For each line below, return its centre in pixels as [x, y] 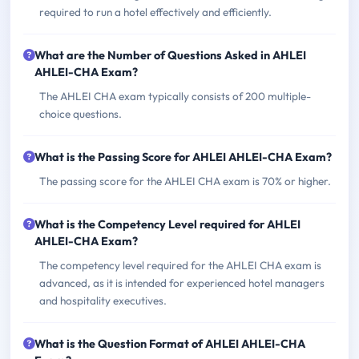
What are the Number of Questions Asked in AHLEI [170, 56]
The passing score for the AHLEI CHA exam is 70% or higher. [185, 182]
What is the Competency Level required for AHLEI [167, 225]
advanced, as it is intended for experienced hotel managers [182, 283]
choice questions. [81, 114]
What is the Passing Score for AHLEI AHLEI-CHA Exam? [183, 157]
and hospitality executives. [103, 301]
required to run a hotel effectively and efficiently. [155, 12]
